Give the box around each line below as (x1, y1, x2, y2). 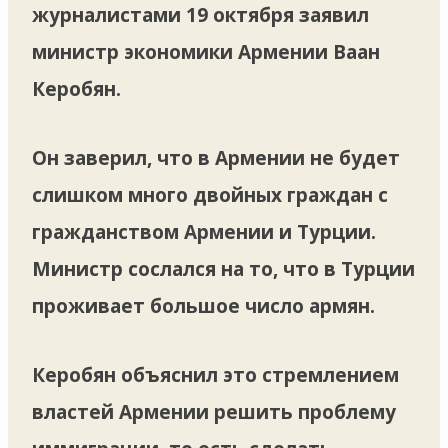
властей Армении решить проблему (32, 398, 396, 425)
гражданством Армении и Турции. (32, 218, 376, 245)
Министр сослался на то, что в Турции (32, 255, 415, 282)
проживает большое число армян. (32, 292, 375, 319)
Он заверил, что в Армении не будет (32, 144, 400, 171)
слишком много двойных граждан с (32, 181, 388, 208)
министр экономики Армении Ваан (32, 38, 380, 65)
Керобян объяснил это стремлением (32, 361, 399, 388)
